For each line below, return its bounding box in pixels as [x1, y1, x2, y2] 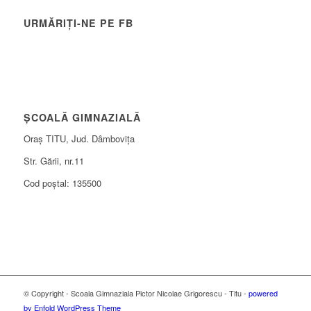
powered [248, 287, 278, 299]
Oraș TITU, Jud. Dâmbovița [23, 131, 135, 145]
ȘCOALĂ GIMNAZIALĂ [23, 110, 141, 125]
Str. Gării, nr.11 [23, 153, 84, 167]
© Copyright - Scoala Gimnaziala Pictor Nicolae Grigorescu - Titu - [23, 287, 249, 299]
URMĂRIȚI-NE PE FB [23, 16, 133, 31]
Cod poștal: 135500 [23, 176, 101, 190]
